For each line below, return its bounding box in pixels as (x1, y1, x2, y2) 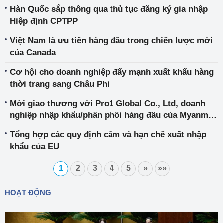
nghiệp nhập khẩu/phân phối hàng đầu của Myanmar (10, 111, 216, 120)
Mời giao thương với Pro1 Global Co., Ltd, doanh (10, 99, 205, 108)
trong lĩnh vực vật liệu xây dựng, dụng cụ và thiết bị (10, 122, 216, 132)
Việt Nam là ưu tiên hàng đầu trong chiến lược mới (10, 36, 213, 45)
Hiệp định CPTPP (10, 16, 78, 26)
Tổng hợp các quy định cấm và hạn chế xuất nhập (10, 130, 206, 139)
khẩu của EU (10, 142, 59, 151)
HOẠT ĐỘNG (5, 188, 51, 197)
